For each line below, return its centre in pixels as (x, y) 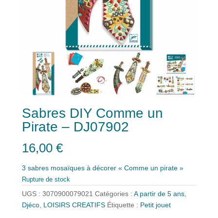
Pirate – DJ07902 (75, 127)
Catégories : (114, 194)
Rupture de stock (46, 180)
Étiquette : (123, 205)
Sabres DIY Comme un (92, 113)
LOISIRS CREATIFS (74, 205)
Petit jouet (155, 205)
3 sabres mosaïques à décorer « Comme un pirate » (102, 168)
